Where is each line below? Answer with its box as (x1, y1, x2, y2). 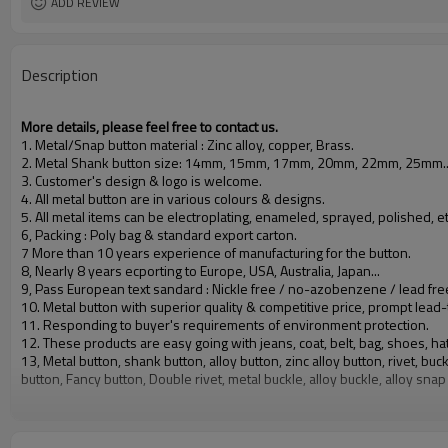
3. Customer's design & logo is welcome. (21, 170, 262, 191)
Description (21, 63, 98, 87)
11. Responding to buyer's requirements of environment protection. (21, 314, 429, 335)
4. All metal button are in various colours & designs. (21, 188, 325, 209)
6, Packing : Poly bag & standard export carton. (21, 224, 297, 245)
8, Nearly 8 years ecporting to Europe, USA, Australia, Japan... (21, 260, 380, 281)
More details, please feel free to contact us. (21, 116, 278, 137)
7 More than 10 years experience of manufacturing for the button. (21, 242, 411, 263)
